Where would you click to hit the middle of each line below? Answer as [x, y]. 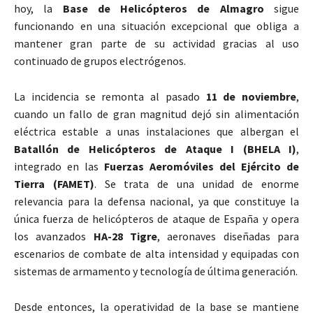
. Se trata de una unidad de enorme [196, 184]
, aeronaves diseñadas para [228, 236]
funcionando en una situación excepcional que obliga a [156, 26]
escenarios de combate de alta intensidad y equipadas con [156, 254]
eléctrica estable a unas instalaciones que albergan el [156, 132]
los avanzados [54, 236]
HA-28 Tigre [125, 236]
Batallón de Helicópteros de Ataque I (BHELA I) [155, 149]
